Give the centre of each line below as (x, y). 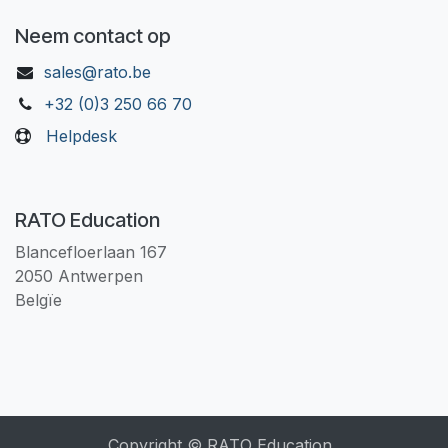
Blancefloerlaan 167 (93, 251)
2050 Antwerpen (79, 275)
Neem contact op (93, 35)
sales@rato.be (97, 71)
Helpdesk (81, 135)
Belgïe (38, 299)
